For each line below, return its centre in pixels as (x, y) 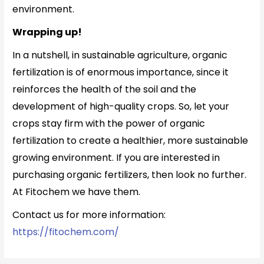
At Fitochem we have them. (77, 192)
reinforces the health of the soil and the (105, 89)
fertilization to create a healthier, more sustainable (131, 140)
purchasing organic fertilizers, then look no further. (130, 174)
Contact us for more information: (89, 214)
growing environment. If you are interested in (116, 157)
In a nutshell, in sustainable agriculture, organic (120, 55)
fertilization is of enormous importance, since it (121, 72)
